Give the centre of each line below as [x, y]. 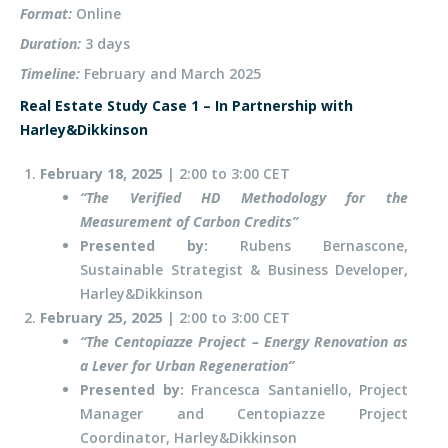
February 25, [85, 318]
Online [96, 14]
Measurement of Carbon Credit [182, 222]
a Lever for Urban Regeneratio [180, 366]
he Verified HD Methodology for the [250, 198]
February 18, [85, 174]
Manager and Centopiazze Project [244, 414]
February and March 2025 [172, 74]
